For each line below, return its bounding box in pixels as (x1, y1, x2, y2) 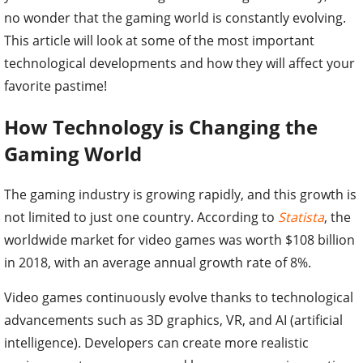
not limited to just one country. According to (4, 207, 278, 226)
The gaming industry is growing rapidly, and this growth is (4, 185, 357, 203)
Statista (278, 207, 324, 226)
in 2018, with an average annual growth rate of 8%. (4, 253, 311, 271)
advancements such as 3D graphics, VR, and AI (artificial (4, 310, 343, 329)
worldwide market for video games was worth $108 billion (4, 230, 355, 249)
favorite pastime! (4, 76, 107, 95)
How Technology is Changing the (4, 113, 318, 140)
